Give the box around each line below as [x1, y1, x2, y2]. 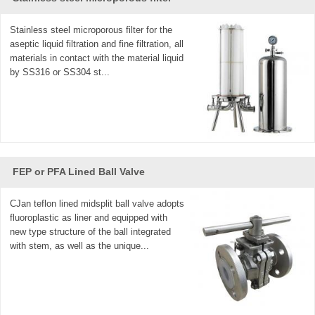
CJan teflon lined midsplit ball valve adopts [10, 198, 185, 209]
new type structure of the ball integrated [10, 226, 172, 237]
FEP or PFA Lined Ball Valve [12, 165, 145, 177]
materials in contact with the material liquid [10, 52, 184, 63]
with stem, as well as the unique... [10, 240, 150, 251]
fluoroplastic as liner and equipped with [10, 212, 168, 223]
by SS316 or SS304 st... [10, 66, 110, 77]
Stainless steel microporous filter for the [10, 24, 173, 35]
